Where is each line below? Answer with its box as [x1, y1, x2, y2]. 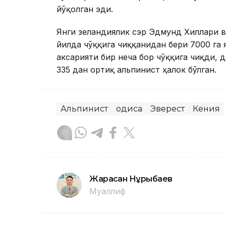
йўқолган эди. [56, 4, 113, 15]
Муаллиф [89, 186, 126, 197]
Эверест [150, 104, 185, 114]
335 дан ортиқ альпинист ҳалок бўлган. [56, 65, 216, 75]
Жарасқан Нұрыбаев [89, 174, 173, 184]
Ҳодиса [116, 104, 142, 114]
